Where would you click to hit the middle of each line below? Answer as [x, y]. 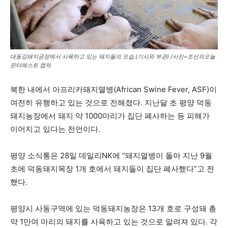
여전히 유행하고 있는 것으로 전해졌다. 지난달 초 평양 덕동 [111, 102]
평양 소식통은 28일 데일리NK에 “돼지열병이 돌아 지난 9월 [111, 155]
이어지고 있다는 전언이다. [55, 129]
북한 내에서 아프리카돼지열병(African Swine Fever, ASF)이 [113, 89]
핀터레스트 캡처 [31, 65]
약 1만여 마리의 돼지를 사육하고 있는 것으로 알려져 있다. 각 [114, 221]
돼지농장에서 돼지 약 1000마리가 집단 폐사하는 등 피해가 [110, 116]
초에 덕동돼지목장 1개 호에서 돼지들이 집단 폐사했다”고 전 [112, 168]
